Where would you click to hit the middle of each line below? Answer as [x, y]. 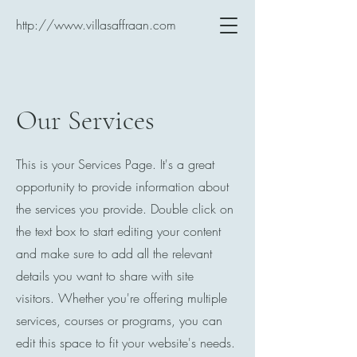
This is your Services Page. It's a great [115, 164]
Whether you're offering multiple [143, 298]
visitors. [37, 298]
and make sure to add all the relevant [114, 253]
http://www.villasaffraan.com [96, 25]
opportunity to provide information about [122, 186]
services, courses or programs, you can [119, 320]
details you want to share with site [105, 276]
